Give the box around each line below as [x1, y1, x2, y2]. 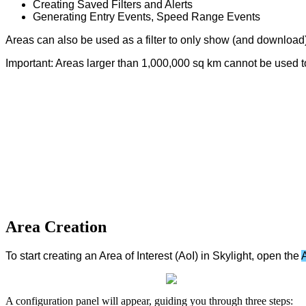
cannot [224, 57, 257, 70]
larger [87, 57, 115, 70]
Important [5, 57, 51, 70]
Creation [44, 217, 107, 236]
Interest [137, 249, 172, 262]
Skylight [212, 249, 251, 262]
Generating [33, 11, 87, 23]
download [257, 34, 305, 46]
